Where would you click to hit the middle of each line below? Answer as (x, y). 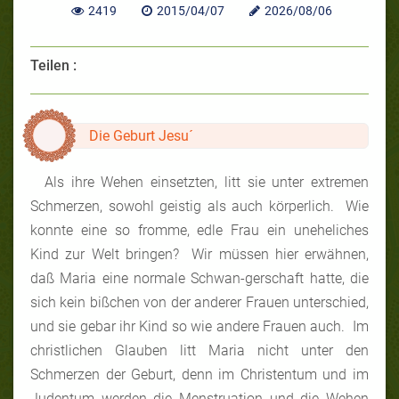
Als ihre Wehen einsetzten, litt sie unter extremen (207, 182)
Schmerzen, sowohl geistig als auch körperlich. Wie (199, 206)
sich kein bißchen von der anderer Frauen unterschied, (199, 302)
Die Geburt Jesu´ (141, 135)
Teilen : (53, 65)
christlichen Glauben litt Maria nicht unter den (199, 350)
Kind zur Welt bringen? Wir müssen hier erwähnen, (199, 254)
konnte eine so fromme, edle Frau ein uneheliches (199, 230)
